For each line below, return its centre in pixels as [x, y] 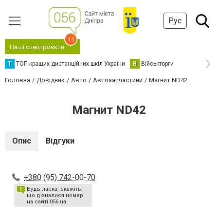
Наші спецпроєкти [37, 47]
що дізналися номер [55, 195]
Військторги [157, 64]
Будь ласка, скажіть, [55, 189]
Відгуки [60, 141]
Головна [18, 80]
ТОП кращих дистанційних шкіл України [71, 64]
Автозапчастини [118, 80]
